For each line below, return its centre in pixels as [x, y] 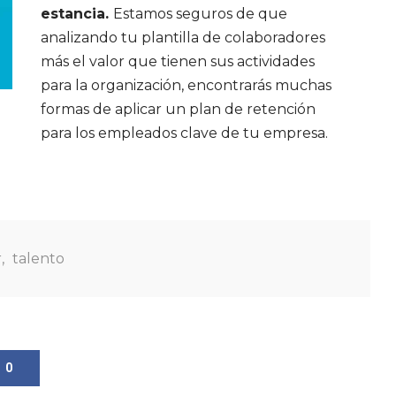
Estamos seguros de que [201, 14]
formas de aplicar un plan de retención [179, 109]
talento [38, 259]
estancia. [77, 14]
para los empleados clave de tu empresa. [185, 133]
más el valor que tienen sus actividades [178, 61]
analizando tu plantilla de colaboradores [183, 38]
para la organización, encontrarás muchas [187, 85]
